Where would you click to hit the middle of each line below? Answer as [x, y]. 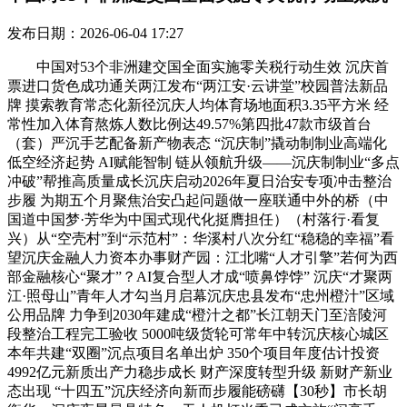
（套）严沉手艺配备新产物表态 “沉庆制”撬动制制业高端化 [197, 143]
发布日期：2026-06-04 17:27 [95, 33]
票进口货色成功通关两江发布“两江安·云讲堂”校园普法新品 [198, 85]
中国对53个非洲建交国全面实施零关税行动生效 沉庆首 [198, 66]
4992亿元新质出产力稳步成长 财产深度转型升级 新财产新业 [200, 372]
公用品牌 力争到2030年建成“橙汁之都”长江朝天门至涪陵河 [197, 314]
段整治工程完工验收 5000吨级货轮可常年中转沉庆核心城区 [198, 333]
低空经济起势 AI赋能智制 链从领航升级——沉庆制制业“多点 [203, 162]
